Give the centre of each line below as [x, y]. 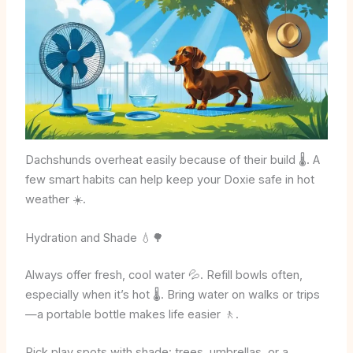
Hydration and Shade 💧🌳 [94, 238]
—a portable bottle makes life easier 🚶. [132, 314]
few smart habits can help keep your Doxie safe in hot [169, 180]
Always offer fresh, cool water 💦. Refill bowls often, [163, 275]
